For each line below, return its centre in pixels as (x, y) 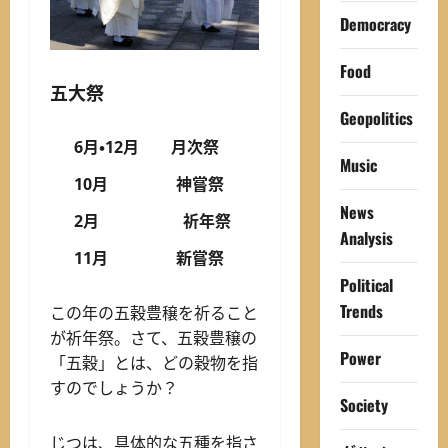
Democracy (375, 23)
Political (366, 284)
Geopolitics (376, 117)
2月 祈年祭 (152, 220)
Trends (361, 310)
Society (363, 404)
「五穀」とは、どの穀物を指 (154, 362)
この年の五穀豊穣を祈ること (154, 312)
